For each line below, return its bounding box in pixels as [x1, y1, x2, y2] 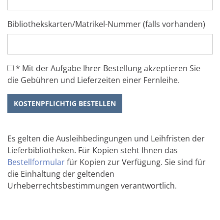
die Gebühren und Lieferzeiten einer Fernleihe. [7, 75, 180, 86]
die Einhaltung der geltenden [7, 168, 114, 180]
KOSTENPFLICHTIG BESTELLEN [14, 99, 116, 109]
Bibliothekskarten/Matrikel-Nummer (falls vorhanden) [7, 19, 205, 30]
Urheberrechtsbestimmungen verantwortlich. [7, 180, 177, 192]
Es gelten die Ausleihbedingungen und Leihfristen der [7, 133, 205, 144]
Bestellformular [7, 157, 65, 168]
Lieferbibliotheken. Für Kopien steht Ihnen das [7, 145, 178, 156]
